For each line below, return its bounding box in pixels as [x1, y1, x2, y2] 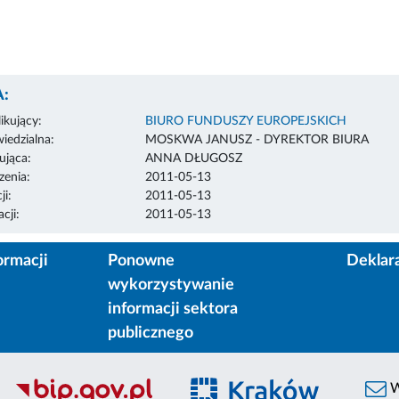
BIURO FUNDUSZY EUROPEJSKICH [144, 114, 346, 127]
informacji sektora [107, 300, 238, 317]
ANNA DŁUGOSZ [144, 151, 242, 165]
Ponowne [107, 252, 175, 269]
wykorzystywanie [107, 276, 234, 293]
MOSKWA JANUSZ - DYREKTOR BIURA [144, 133, 369, 146]
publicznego [107, 324, 193, 341]
